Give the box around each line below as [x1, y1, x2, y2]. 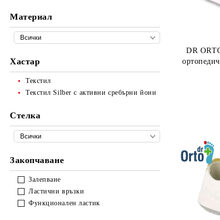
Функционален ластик [28, 199, 100, 207]
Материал [10, 12, 53, 22]
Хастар [10, 56, 40, 66]
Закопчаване [10, 155, 64, 165]
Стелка [10, 110, 41, 120]
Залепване [28, 176, 61, 183]
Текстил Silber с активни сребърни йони [26, 89, 157, 96]
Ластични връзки [28, 188, 84, 195]
